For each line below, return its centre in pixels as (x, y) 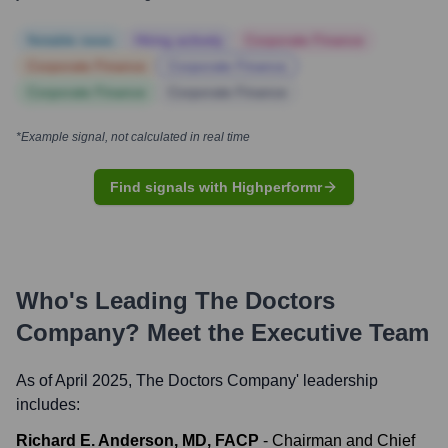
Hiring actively (179, 40)
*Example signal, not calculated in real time (133, 137)
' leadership (337, 380)
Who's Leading (105, 300)
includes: (48, 404)
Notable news (70, 40)
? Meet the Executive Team (277, 332)
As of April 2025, (76, 380)
